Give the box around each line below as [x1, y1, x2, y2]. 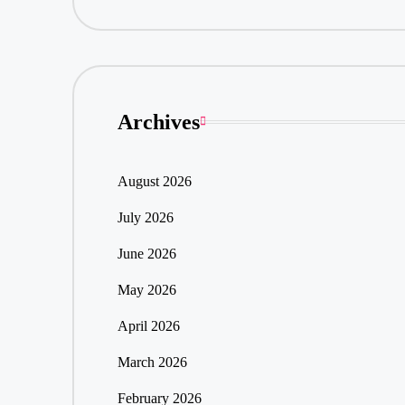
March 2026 [117, 353, 187, 370]
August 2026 [117, 173, 192, 189]
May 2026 [117, 281, 176, 297]
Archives [117, 109, 200, 134]
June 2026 [117, 245, 176, 261]
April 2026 [117, 317, 180, 334]
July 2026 [117, 209, 174, 225]
